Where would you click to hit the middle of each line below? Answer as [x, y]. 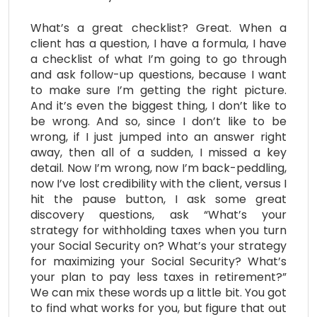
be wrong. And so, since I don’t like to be [158, 121]
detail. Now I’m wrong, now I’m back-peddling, [158, 168]
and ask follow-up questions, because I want [158, 74]
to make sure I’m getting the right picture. [158, 90]
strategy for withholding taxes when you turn [158, 230]
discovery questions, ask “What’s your [158, 214]
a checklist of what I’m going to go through [158, 59]
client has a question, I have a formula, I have [158, 43]
